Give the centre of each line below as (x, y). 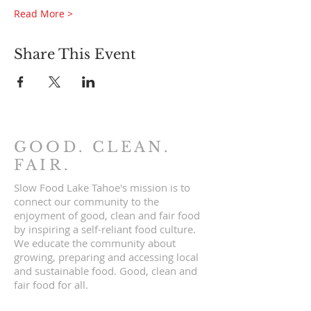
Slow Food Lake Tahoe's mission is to (102, 187)
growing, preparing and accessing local (106, 257)
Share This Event (75, 54)
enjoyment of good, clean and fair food (107, 215)
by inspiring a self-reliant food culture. (105, 229)
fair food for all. (51, 285)
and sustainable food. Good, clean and (106, 271)
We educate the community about (95, 243)
